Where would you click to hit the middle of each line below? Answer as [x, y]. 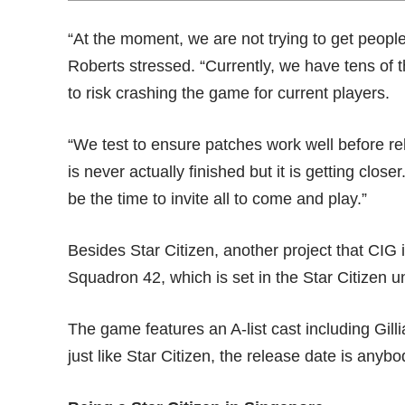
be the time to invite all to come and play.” [218, 199]
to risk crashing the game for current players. [229, 94]
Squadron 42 [115, 278]
